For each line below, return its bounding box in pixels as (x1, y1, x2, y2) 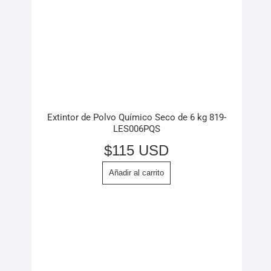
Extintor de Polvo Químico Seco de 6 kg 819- (47, 112, 226, 123)
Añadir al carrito (109, 168, 164, 177)
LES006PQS (113, 123, 160, 135)
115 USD (112, 142, 169, 158)
